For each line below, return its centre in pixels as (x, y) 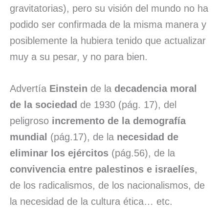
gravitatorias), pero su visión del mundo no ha (109, 8)
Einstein (68, 88)
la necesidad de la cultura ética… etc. (91, 201)
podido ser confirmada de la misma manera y (108, 24)
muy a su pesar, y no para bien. (79, 57)
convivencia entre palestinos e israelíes (102, 169)
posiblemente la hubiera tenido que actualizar (108, 41)
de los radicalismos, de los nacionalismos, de (107, 185)
